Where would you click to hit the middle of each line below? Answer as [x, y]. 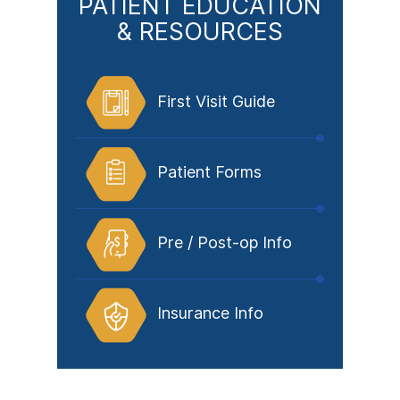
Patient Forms [209, 172]
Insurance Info [210, 313]
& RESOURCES [200, 32]
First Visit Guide [216, 101]
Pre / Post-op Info [225, 242]
